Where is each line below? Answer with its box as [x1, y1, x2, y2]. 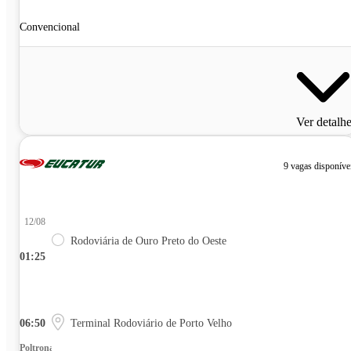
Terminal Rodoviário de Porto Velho [71, 317, 232, 330]
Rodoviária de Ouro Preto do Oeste [71, 235, 226, 248]
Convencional [20, 21, 80, 34]
